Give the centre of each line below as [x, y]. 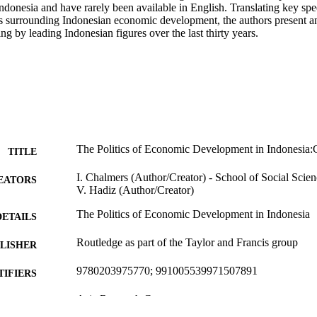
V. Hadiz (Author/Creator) [135, 190]
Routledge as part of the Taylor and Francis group [187, 242]
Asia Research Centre [125, 299]
